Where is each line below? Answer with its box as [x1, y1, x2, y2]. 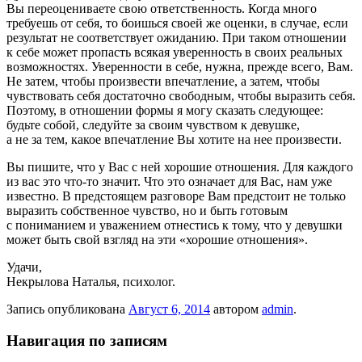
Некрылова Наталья [6, 275, 116, 289]
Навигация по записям [6, 331, 167, 349]
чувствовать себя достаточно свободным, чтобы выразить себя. [6, 89, 356, 103]
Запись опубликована [6, 302, 128, 317]
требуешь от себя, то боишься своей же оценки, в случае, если [6, 16, 348, 31]
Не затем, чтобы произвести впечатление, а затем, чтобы [6, 74, 320, 89]
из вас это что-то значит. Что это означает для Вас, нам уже [6, 175, 332, 189]
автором [213, 302, 262, 317]
